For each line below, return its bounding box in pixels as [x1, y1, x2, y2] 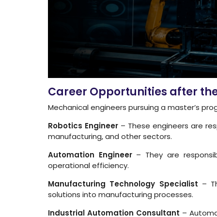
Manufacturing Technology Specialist [48, 178, 198, 189]
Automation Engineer [48, 149, 132, 160]
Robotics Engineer [48, 120, 118, 131]
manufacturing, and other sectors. [48, 131, 172, 141]
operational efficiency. [48, 160, 129, 170]
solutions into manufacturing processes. [48, 189, 193, 200]
